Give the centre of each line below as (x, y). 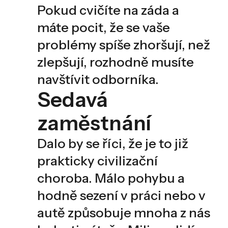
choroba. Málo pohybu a (111, 178)
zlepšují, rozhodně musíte (115, 62)
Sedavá (72, 100)
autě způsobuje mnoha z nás (123, 213)
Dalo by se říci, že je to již (112, 144)
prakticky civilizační (97, 161)
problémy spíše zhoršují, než (123, 45)
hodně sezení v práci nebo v (121, 195)
